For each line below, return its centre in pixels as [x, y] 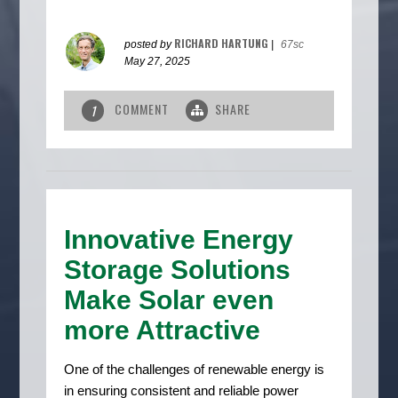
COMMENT [142, 108]
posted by [150, 44]
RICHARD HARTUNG [222, 43]
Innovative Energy [179, 239]
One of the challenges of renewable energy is [195, 369]
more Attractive [163, 330]
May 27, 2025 [158, 61]
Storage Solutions [178, 269]
